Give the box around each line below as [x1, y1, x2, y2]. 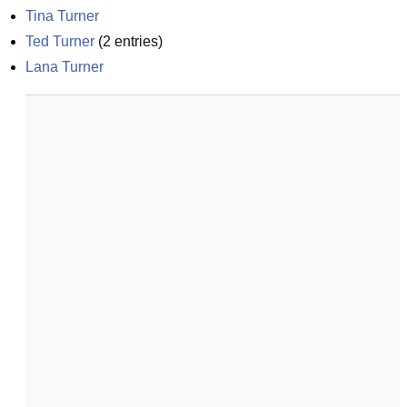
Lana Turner [25, 59, 104, 74]
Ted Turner [25, 34, 94, 49]
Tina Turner [25, 8, 99, 24]
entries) [111, 34, 163, 49]
